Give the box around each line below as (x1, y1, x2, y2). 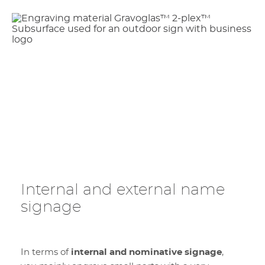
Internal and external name (21, 182, 225, 198)
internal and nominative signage (71, 248, 222, 257)
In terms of (21, 248, 71, 257)
